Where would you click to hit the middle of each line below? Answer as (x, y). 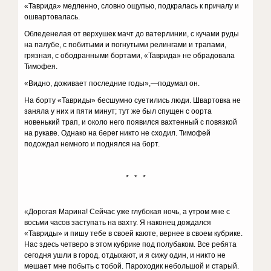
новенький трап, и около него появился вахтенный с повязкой (131, 122)
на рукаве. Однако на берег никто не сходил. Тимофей (118, 133)
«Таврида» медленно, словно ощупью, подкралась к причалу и (132, 6)
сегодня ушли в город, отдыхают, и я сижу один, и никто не (125, 255)
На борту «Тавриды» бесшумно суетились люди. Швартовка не (133, 100)
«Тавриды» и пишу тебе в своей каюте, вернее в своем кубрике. (134, 233)
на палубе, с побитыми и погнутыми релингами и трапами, (126, 45)
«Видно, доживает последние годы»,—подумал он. (112, 83)
